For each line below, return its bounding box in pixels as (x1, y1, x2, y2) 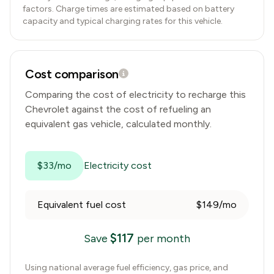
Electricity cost (84, 160, 152, 171)
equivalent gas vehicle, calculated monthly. (25, 118, 212, 130)
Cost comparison (25, 67, 119, 81)
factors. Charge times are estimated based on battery (23, 4, 234, 14)
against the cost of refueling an (72, 103, 211, 115)
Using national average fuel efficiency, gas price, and (25, 262, 228, 273)
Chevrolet (25, 103, 69, 115)
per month (137, 232, 190, 245)
